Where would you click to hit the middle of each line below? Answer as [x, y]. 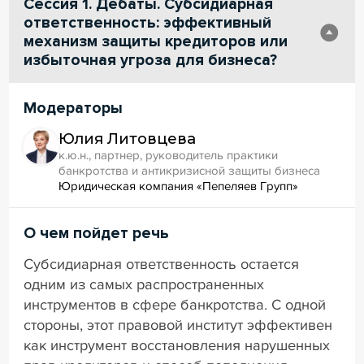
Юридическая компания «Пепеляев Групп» [179, 186]
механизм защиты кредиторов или [156, 41]
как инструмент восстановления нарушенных [177, 345]
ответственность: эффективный [148, 22]
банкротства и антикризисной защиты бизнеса [190, 170]
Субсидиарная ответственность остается [162, 264]
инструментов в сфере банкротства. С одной [175, 304]
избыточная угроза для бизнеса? [151, 60]
